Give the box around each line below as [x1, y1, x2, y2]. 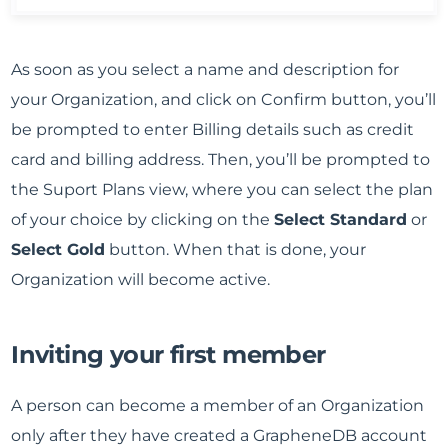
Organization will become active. [11, 269, 271, 289]
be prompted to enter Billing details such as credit [11, 119, 415, 139]
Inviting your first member [11, 339, 326, 369]
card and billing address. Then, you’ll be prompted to [11, 149, 431, 169]
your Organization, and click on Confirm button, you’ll [11, 89, 437, 109]
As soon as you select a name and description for [11, 59, 400, 79]
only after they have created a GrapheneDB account [11, 425, 428, 445]
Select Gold [11, 239, 106, 259]
